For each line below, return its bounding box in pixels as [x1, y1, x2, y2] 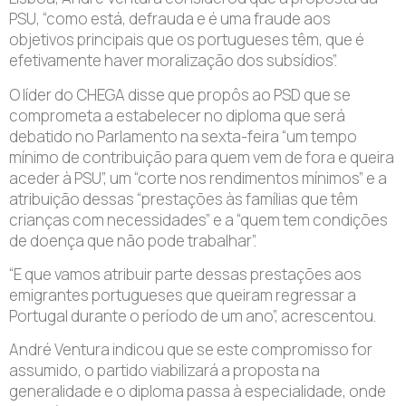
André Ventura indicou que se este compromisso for [9, 339, 372, 361]
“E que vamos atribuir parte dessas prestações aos [9, 264, 362, 285]
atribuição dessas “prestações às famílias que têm [9, 188, 358, 209]
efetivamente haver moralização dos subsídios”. [9, 50, 337, 72]
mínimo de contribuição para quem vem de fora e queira [9, 146, 394, 168]
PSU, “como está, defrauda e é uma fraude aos [9, 8, 331, 30]
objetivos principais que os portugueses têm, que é [9, 29, 364, 51]
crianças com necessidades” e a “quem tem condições [9, 208, 388, 230]
